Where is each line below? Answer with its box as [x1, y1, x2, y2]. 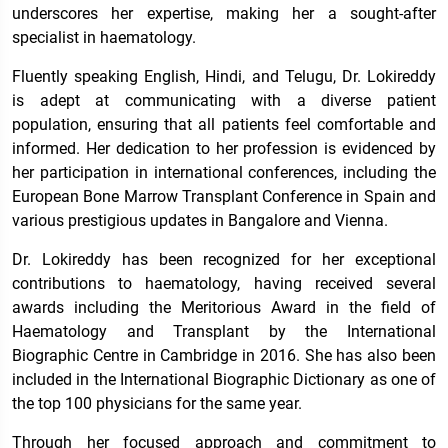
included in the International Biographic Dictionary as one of [12, 370, 436, 390]
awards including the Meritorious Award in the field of [12, 298, 436, 318]
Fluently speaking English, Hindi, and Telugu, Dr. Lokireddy [12, 67, 436, 87]
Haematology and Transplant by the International [12, 322, 436, 342]
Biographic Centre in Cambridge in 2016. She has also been [12, 346, 436, 366]
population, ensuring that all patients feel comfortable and [12, 115, 436, 135]
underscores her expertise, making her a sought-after [12, 4, 436, 24]
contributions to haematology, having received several [12, 274, 436, 294]
